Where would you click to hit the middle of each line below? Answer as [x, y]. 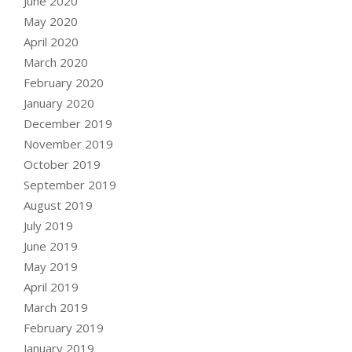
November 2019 [68, 143]
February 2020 [64, 82]
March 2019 [56, 307]
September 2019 [70, 184]
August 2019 [58, 205]
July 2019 [48, 225]
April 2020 [51, 41]
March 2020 [56, 62]
